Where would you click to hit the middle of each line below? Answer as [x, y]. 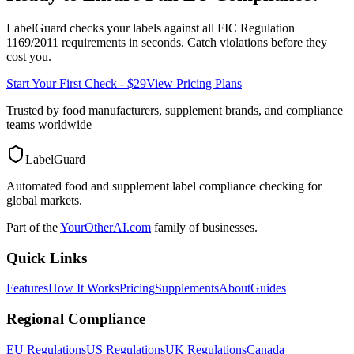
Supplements [187, 288]
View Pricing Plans [194, 83]
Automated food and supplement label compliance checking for [164, 186]
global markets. [44, 200]
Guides [268, 288]
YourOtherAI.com [105, 227]
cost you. [29, 56]
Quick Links [47, 258]
